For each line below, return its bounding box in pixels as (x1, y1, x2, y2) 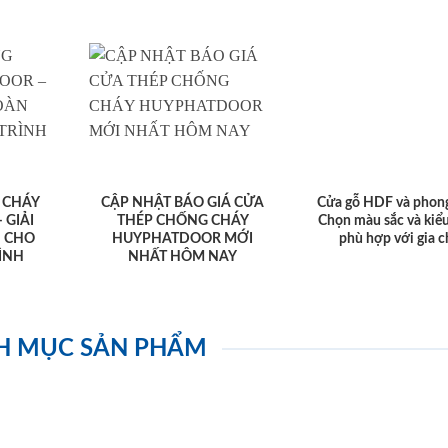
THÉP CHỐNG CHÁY (116, 214, 249, 229)
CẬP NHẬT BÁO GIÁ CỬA (101, 196, 265, 211)
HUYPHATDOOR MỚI (112, 232, 254, 247)
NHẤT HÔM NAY (128, 250, 238, 265)
